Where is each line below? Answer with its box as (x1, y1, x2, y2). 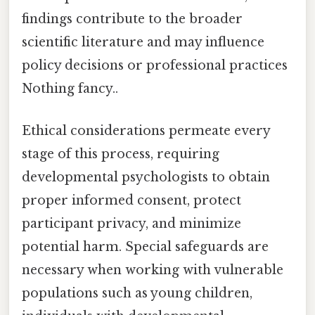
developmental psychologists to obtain (22, 169, 270, 185)
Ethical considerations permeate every (22, 122, 270, 139)
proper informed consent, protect (22, 192, 241, 208)
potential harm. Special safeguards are (22, 238, 269, 255)
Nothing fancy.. (22, 81, 118, 97)
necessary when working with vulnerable (22, 262, 283, 278)
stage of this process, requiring (22, 146, 219, 162)
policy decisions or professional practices (22, 58, 288, 74)
